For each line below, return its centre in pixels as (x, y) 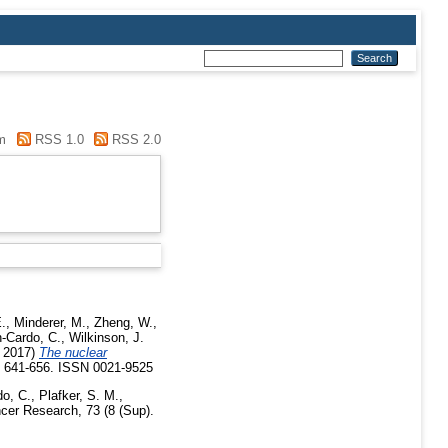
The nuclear (73, 353)
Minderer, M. (50, 323)
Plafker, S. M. (79, 396)
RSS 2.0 (134, 139)
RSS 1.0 (57, 139)
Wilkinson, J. (106, 338)
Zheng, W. (123, 323)
